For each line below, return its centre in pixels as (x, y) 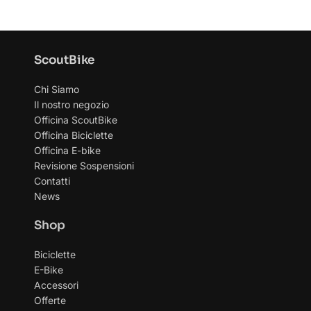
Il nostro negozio (71, 104)
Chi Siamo (56, 89)
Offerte (50, 300)
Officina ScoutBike (75, 120)
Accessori (56, 285)
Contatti (52, 181)
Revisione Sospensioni (84, 166)
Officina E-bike (67, 150)
